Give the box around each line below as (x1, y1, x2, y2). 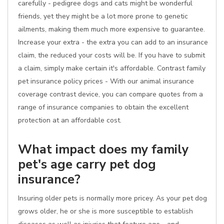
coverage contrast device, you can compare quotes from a (18, 89, 203, 99)
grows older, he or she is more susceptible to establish (18, 206, 193, 216)
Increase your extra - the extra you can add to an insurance (18, 37, 208, 47)
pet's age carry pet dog (18, 155, 156, 173)
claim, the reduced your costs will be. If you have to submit (18, 50, 205, 60)
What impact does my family (18, 140, 188, 158)
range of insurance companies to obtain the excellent (18, 102, 188, 112)
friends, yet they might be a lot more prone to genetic (18, 11, 188, 21)
